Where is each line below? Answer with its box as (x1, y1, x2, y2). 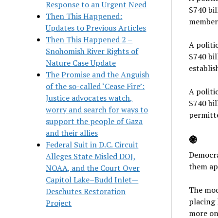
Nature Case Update (46, 57, 116, 68)
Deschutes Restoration (46, 185, 126, 197)
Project (46, 197, 72, 208)
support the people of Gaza (46, 115, 143, 127)
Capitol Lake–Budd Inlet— (46, 174, 139, 185)
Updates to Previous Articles (46, 22, 146, 33)
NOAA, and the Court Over (46, 162, 140, 173)
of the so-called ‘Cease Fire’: (46, 80, 145, 91)
